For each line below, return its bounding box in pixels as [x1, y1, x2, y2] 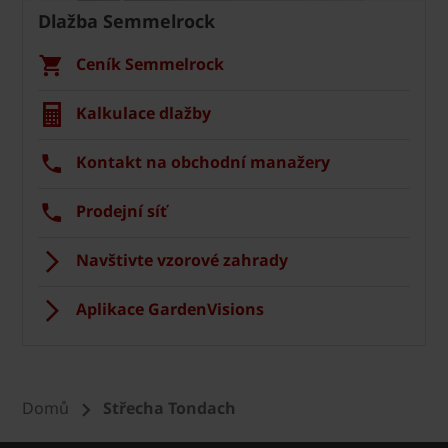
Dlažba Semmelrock [38, 9, 215, 33]
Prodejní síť [76, 200, 167, 222]
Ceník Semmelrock [76, 53, 224, 75]
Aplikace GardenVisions [76, 298, 264, 320]
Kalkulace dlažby [76, 102, 211, 124]
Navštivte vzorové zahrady [76, 249, 288, 271]
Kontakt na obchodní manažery [76, 151, 330, 173]
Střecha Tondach [103, 397, 236, 419]
